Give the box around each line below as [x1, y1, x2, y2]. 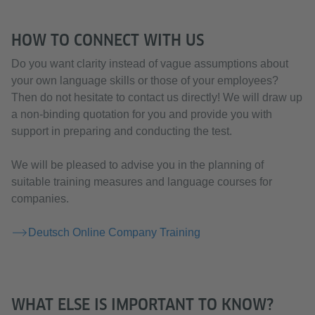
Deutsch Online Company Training [28, 226, 200, 238]
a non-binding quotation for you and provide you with [11, 108, 272, 120]
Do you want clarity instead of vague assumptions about [11, 58, 288, 70]
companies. [11, 193, 69, 205]
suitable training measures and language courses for [11, 176, 272, 188]
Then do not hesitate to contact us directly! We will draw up [11, 91, 302, 103]
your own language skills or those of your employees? [11, 75, 278, 86]
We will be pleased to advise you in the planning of [11, 159, 264, 171]
